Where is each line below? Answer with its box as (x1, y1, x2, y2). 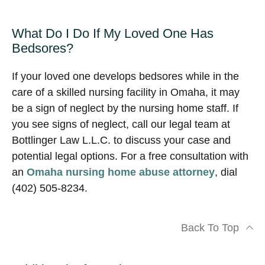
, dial (215, 166, 237, 178)
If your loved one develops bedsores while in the (12, 70, 239, 82)
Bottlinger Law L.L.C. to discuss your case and (12, 134, 231, 146)
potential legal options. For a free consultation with (12, 150, 248, 162)
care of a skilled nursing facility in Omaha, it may (12, 86, 240, 98)
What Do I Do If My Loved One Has (12, 26, 214, 41)
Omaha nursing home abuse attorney (27, 166, 215, 178)
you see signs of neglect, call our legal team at (12, 118, 230, 130)
